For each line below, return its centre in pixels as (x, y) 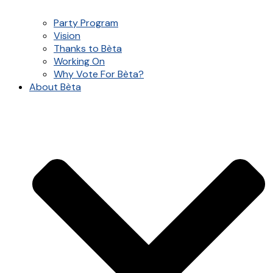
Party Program (86, 23)
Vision (67, 36)
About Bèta (55, 87)
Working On (79, 61)
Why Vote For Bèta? (99, 74)
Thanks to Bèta (88, 48)
